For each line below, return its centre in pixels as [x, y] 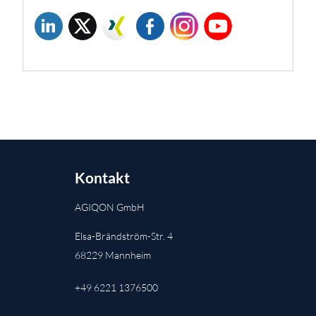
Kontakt [102, 177]
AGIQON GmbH [110, 207]
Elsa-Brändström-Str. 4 [124, 236]
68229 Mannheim [113, 255]
